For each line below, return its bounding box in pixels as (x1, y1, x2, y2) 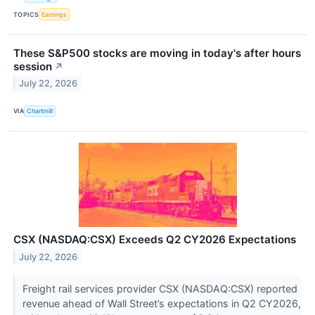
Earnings (41, 11, 67, 19)
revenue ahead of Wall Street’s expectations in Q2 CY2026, (22, 297, 301, 309)
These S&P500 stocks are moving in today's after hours (13, 46, 301, 60)
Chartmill (27, 107, 53, 115)
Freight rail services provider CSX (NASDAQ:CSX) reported (22, 282, 297, 295)
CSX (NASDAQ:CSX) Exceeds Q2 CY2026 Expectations (13, 232, 296, 246)
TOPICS (13, 11, 39, 19)
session (13, 59, 52, 73)
